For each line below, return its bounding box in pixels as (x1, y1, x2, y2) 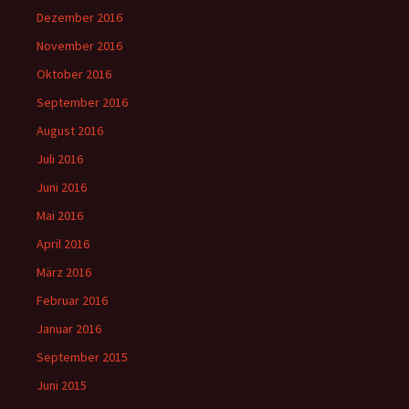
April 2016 (37, 236, 89, 252)
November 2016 (37, 37, 122, 54)
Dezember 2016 (37, 9, 122, 26)
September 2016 (37, 94, 128, 110)
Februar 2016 (37, 292, 108, 309)
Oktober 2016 (37, 66, 111, 82)
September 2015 (37, 349, 128, 365)
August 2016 (37, 122, 103, 139)
